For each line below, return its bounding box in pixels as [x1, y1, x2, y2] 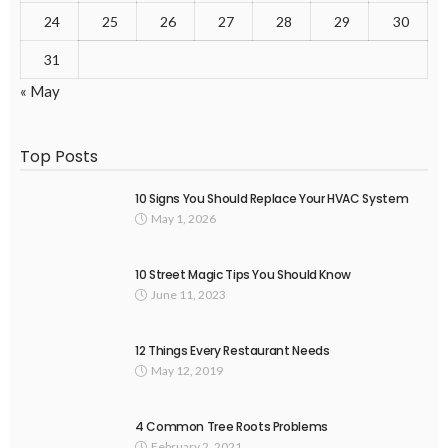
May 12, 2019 [151, 362, 223, 378]
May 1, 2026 [151, 210, 216, 226]
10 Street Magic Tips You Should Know [135, 265, 352, 283]
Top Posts [20, 144, 98, 168]
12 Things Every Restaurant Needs [135, 341, 330, 359]
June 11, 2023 [151, 286, 226, 302]
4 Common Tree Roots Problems [135, 418, 328, 435]
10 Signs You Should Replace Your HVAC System [135, 189, 409, 207]
